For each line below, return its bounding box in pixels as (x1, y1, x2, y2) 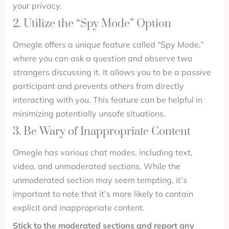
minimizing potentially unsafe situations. (12, 108, 166, 119)
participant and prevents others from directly (12, 81, 184, 91)
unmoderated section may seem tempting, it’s (12, 175, 187, 185)
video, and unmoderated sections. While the (12, 161, 180, 171)
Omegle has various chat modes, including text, (12, 147, 193, 157)
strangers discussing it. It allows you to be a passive (12, 67, 211, 77)
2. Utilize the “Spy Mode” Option (12, 17, 171, 31)
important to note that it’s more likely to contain (12, 189, 193, 199)
